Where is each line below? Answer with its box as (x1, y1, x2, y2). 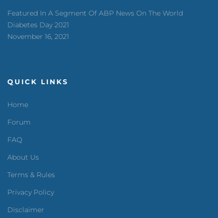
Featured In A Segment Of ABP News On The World (7, 8, 183, 18)
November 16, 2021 (7, 32, 69, 41)
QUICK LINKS (7, 77, 69, 86)
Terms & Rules (7, 170, 55, 179)
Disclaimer (7, 205, 44, 214)
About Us (7, 152, 39, 162)
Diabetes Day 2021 (7, 20, 69, 29)
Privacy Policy (7, 187, 54, 197)
